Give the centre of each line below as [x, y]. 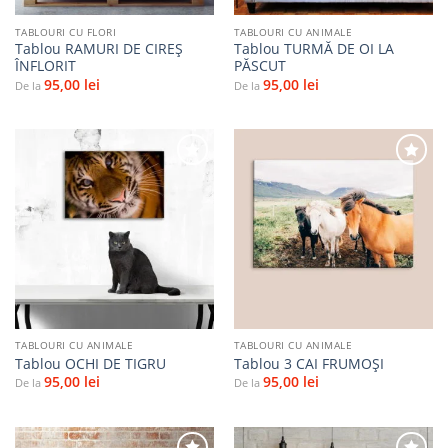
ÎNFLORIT [45, 66]
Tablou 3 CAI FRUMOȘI [308, 363]
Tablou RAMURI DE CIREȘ [98, 49]
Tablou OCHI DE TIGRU [90, 363]
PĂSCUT [259, 66]
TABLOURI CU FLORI [65, 31]
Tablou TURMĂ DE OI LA [313, 49]
